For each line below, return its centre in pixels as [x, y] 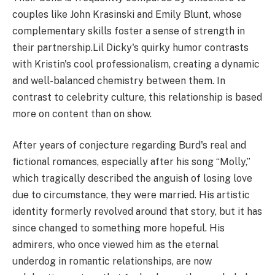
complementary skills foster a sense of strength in [129, 31]
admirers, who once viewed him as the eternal [115, 245]
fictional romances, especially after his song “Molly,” [131, 162]
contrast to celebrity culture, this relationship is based [137, 97]
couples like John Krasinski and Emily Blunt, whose [127, 14]
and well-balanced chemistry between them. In [119, 80]
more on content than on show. [82, 114]
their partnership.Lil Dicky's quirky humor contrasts [130, 47]
